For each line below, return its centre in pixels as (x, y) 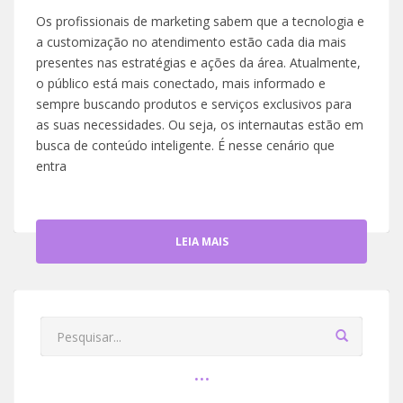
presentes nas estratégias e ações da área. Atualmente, (198, 63)
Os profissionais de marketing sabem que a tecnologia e (200, 21)
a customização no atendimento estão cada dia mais (191, 42)
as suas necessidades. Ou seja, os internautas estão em (200, 125)
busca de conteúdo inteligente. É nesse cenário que (185, 145)
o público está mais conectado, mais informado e (181, 83)
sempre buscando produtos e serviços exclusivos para (194, 104)
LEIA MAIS (201, 241)
